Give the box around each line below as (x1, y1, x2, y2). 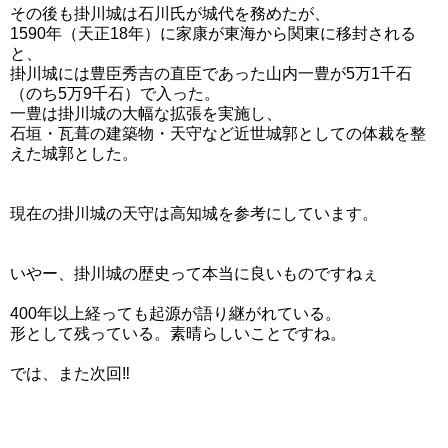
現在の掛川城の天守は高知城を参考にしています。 (10, 204, 378, 222)
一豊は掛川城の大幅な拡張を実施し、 (10, 104, 282, 122)
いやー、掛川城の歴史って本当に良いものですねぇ (10, 264, 378, 282)
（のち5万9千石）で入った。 (10, 84, 220, 102)
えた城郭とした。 (10, 144, 138, 162)
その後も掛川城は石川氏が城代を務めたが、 (10, 4, 330, 22)
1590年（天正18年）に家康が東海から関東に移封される (10, 24, 416, 42)
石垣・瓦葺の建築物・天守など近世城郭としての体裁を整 (10, 124, 426, 142)
